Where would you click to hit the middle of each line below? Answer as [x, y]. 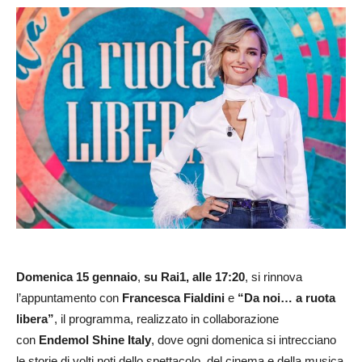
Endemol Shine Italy [95, 340]
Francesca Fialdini [175, 298]
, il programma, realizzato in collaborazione [166, 319]
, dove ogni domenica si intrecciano [244, 340]
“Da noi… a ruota [286, 298]
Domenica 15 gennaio [77, 277]
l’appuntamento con [69, 298]
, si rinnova [274, 277]
